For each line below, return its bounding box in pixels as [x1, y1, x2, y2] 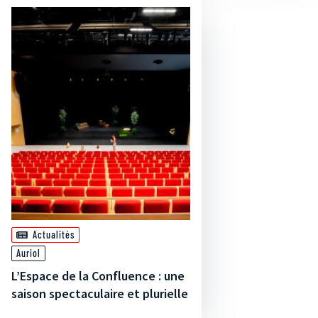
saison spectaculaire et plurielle [11, 285, 188, 302]
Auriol [16, 247, 40, 259]
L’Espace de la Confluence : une [11, 268, 185, 284]
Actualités [33, 229, 75, 241]
